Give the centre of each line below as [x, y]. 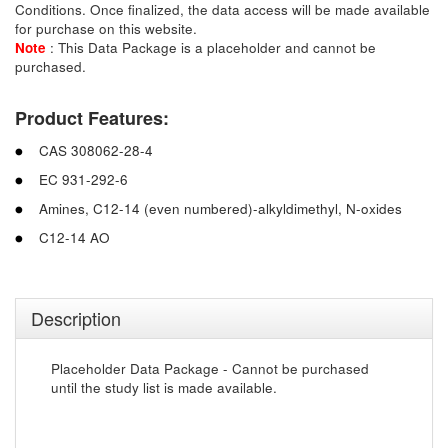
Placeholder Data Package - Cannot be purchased [210, 368]
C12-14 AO [74, 237]
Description [76, 318]
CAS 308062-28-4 [96, 150]
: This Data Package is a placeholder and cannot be [213, 47]
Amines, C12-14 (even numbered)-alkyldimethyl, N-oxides [220, 208]
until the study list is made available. [164, 387]
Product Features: [92, 118]
